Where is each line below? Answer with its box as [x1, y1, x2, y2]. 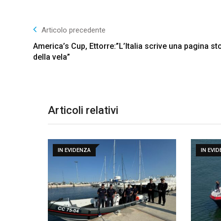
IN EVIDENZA [58, 147, 91, 154]
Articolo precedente [41, 26, 106, 35]
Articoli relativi [48, 104, 118, 117]
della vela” [33, 52, 70, 62]
